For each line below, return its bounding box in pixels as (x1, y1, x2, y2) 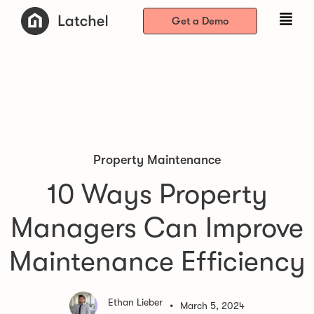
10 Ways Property (46, 178, 268, 210)
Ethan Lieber (108, 296, 163, 308)
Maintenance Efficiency (8, 245, 306, 278)
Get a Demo (171, 15, 228, 27)
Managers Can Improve (11, 212, 303, 244)
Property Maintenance (93, 153, 221, 167)
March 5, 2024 (180, 300, 245, 311)
